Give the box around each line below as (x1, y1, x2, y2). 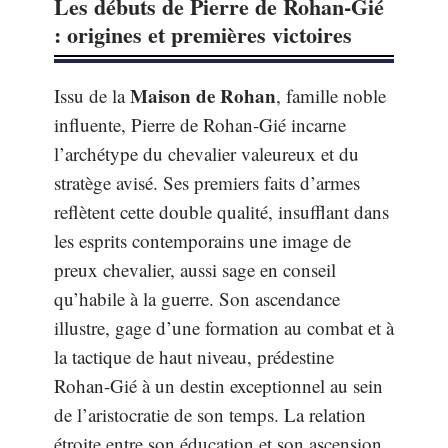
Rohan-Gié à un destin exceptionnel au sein (54, 373, 383, 398)
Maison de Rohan (130, 82, 276, 109)
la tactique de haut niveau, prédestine (54, 344, 334, 369)
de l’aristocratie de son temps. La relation (54, 402, 366, 427)
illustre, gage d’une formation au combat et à (54, 315, 394, 340)
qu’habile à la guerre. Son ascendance (54, 286, 340, 311)
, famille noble (276, 83, 386, 108)
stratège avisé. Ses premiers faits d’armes (54, 170, 360, 195)
